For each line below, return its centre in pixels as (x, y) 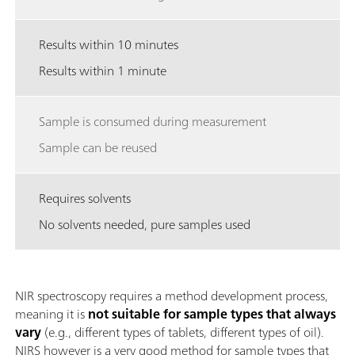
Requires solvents (85, 198)
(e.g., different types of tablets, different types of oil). (183, 332)
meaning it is (50, 314)
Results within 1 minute (103, 71)
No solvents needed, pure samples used (145, 225)
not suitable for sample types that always (210, 314)
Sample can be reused (98, 148)
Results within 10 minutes (109, 45)
